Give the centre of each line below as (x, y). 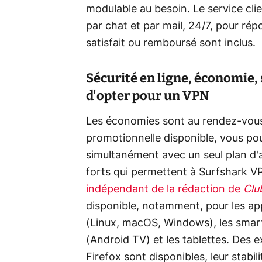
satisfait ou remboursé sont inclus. (171, 43)
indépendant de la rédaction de (165, 189)
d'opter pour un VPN (148, 95)
